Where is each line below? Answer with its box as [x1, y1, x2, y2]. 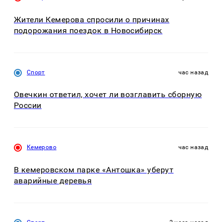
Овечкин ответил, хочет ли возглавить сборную [14, 90, 202, 100]
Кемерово [27, 144, 56, 151]
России [14, 101, 42, 111]
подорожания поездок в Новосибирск [14, 25, 163, 35]
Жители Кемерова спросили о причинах [14, 14, 169, 24]
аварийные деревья [14, 175, 92, 185]
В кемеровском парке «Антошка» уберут [14, 165, 174, 174]
